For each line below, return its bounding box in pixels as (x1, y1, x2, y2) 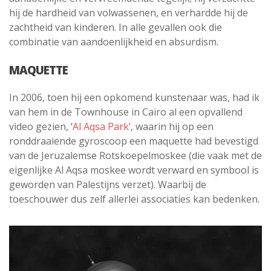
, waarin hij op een (131, 120, 214, 134)
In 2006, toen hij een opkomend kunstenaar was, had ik (9, 91, 260, 105)
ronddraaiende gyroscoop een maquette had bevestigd (9, 134, 258, 148)
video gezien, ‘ (9, 120, 73, 134)
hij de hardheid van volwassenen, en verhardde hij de (9, 6, 248, 20)
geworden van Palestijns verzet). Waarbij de (9, 178, 206, 192)
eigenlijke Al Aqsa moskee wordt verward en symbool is (9, 163, 259, 177)
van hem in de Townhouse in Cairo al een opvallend (9, 105, 243, 119)
